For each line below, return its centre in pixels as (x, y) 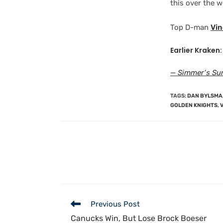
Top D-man (190, 27)
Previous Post (115, 204)
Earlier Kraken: (196, 50)
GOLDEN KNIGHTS (194, 105)
